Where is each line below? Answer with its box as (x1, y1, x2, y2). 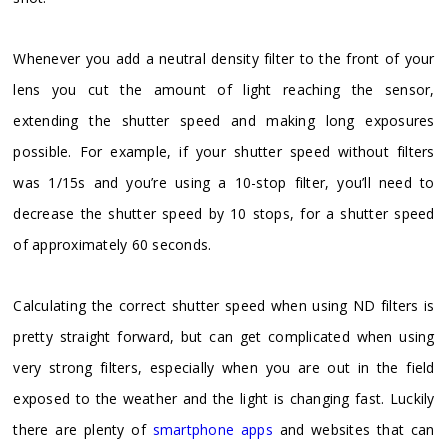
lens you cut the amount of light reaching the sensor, (13, 80, 435, 100)
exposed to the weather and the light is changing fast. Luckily (13, 389, 435, 409)
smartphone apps (152, 420, 273, 440)
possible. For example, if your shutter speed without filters (13, 142, 435, 162)
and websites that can (272, 420, 435, 440)
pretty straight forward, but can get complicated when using (13, 327, 435, 347)
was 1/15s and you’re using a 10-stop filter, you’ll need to (13, 173, 435, 193)
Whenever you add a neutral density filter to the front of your (13, 49, 435, 69)
